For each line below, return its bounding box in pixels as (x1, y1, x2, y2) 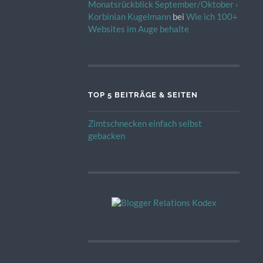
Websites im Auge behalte (87, 23, 189, 35)
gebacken (87, 130, 125, 141)
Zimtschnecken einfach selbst (87, 118, 202, 129)
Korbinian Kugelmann (87, 11, 171, 22)
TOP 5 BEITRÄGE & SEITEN (87, 90, 198, 100)
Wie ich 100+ (186, 11, 238, 22)
